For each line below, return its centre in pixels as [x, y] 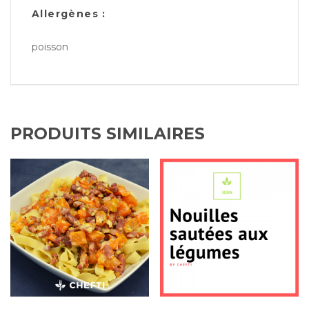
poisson [50, 47]
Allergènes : [69, 14]
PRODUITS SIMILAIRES [108, 134]
